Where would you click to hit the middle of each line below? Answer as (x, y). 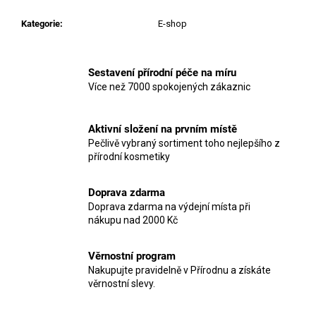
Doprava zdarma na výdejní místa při (169, 207)
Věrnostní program (132, 256)
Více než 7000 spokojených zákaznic (169, 86)
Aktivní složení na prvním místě (163, 129)
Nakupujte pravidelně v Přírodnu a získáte (180, 271)
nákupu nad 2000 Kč (133, 220)
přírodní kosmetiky (129, 157)
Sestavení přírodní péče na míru (162, 72)
